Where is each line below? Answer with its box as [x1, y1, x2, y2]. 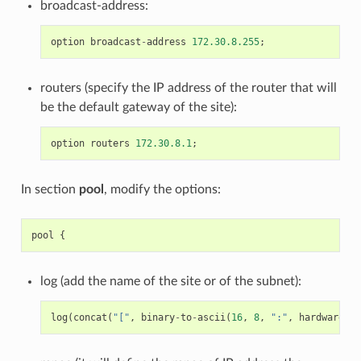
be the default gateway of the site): [39, 101, 237, 114]
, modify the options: [103, 183, 221, 197]
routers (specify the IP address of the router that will [39, 81, 337, 95]
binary [140, 312, 175, 324]
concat [73, 312, 107, 324]
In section [20, 183, 79, 197]
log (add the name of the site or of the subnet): [39, 275, 301, 288]
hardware [298, 312, 344, 324]
